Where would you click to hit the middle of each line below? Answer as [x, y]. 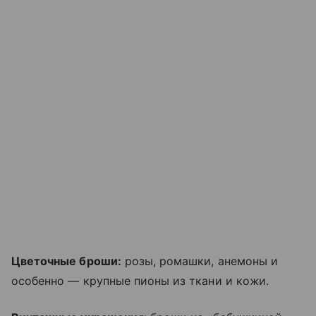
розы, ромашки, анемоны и [199, 261]
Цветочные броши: [66, 261]
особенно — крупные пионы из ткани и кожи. [140, 280]
